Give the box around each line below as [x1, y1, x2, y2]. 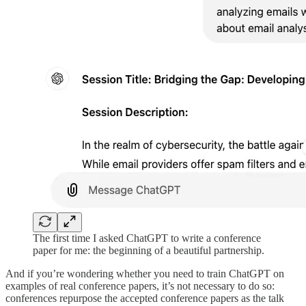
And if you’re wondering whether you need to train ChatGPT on [5, 268, 284, 280]
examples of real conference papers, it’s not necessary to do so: [5, 280, 275, 292]
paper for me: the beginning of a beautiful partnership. [33, 245, 264, 257]
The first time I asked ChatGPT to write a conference [33, 232, 261, 245]
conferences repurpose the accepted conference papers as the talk [5, 292, 284, 305]
